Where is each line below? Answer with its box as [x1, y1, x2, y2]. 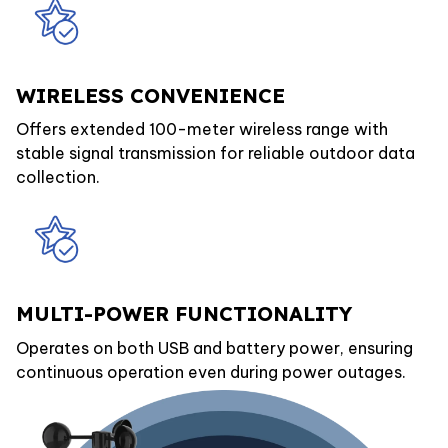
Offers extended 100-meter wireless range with [16, 118, 388, 139]
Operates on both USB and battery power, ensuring [16, 337, 413, 358]
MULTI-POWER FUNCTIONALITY [16, 301, 352, 327]
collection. [16, 166, 100, 187]
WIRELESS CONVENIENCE [16, 82, 285, 108]
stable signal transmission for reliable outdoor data [16, 142, 415, 163]
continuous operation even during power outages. [16, 361, 406, 382]
